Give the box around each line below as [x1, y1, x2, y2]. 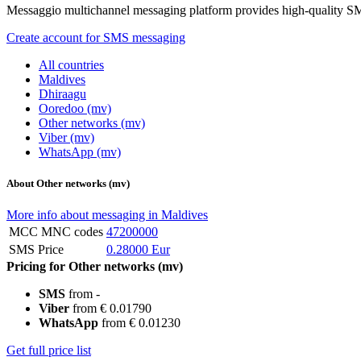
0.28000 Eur [106, 243, 170, 257]
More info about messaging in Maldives [6, 208, 208, 222]
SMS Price [9, 243, 64, 257]
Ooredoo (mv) [39, 101, 111, 115]
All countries [39, 57, 104, 72]
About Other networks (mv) [6, 177, 130, 190]
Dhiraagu [39, 86, 86, 101]
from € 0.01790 [69, 301, 151, 316]
